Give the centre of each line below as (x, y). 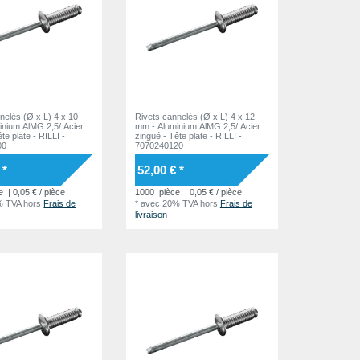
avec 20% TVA (169, 203)
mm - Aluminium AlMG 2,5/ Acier (197, 126)
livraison (151, 214)
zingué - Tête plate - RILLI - (149, 135)
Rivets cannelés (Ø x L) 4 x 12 (194, 116)
